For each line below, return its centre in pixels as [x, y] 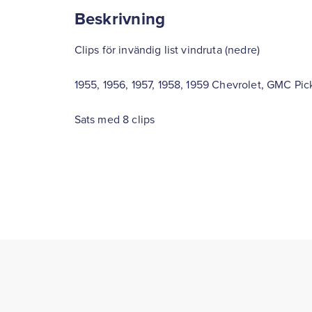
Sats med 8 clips [115, 119]
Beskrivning [120, 18]
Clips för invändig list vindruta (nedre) [167, 49]
